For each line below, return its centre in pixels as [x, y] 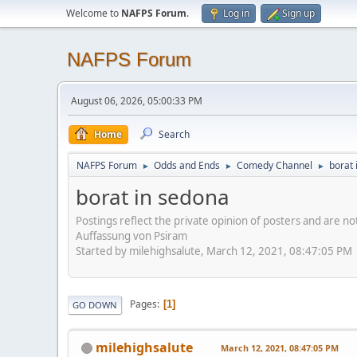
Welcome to [94, 13]
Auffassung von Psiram [131, 235]
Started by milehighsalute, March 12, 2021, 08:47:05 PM [214, 251]
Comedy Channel [275, 165]
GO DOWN [95, 304]
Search [174, 134]
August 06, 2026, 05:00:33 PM [137, 101]
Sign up [298, 13]
